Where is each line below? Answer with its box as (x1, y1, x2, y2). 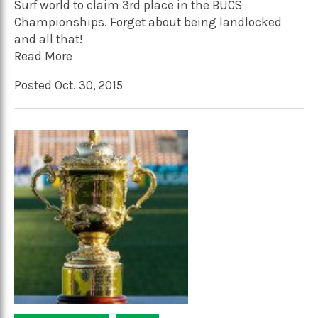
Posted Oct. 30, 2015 (14, 78, 123, 93)
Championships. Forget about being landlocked (14, 14, 282, 29)
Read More (14, 48, 72, 63)
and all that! (14, 31, 82, 46)
